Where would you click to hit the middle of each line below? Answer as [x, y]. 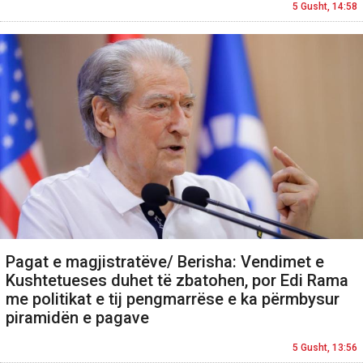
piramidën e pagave [77, 317]
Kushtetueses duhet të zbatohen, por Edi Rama [177, 280]
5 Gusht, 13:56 [325, 347]
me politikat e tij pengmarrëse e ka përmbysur [173, 299]
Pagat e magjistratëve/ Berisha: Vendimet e [165, 261]
